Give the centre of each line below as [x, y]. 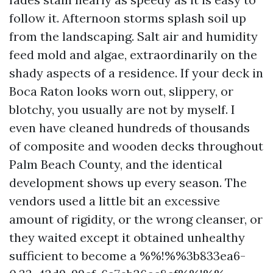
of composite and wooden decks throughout [136, 146]
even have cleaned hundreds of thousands [129, 128]
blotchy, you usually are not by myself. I [122, 109]
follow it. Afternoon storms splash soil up [128, 18]
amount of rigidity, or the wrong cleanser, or [136, 219]
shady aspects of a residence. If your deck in [136, 73]
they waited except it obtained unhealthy [127, 237]
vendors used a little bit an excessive [115, 201]
